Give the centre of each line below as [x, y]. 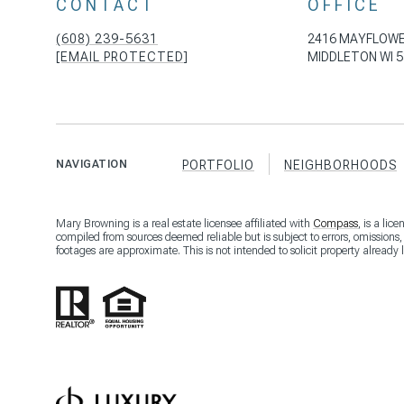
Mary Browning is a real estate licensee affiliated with [184, 224]
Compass [335, 224]
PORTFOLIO [218, 165]
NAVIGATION [92, 164]
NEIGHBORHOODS [340, 165]
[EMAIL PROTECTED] [122, 56]
